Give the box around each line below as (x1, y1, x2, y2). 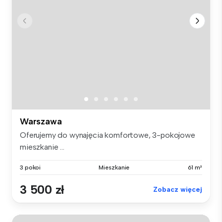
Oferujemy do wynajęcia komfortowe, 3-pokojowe (20, 130, 195, 140)
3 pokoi (20, 164, 41, 171)
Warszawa (20, 115, 62, 127)
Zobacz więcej (153, 185, 202, 194)
